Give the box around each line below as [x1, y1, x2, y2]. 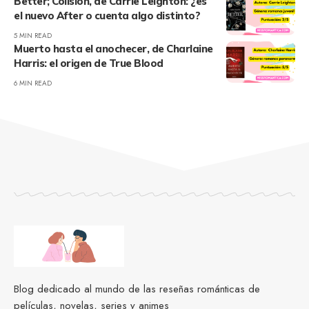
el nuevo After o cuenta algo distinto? [14, 9, 200, 23]
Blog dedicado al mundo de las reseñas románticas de [14, 281, 260, 297]
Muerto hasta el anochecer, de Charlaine [14, 42, 213, 56]
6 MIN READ [14, 78, 52, 89]
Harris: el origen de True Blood [14, 57, 163, 70]
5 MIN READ [14, 30, 52, 41]
